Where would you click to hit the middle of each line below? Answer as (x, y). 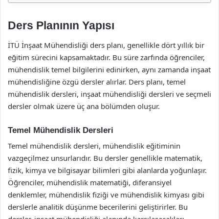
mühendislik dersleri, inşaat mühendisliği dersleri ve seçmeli (109, 94)
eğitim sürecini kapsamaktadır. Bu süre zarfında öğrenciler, (106, 57)
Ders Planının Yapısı (61, 25)
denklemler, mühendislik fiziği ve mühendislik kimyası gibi (106, 195)
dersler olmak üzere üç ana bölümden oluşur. (84, 106)
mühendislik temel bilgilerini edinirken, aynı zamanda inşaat (109, 69)
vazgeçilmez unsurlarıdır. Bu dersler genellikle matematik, (105, 158)
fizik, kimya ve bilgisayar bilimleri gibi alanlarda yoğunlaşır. (107, 170)
